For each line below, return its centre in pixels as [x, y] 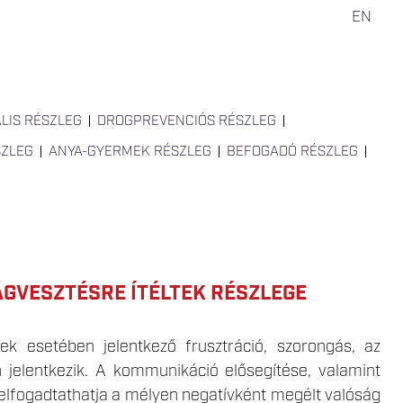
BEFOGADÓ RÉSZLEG [292, 152]
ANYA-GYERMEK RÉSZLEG [130, 152]
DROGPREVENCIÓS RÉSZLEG [187, 121]
